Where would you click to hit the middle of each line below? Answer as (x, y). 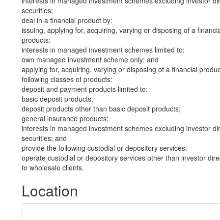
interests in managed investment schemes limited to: (103, 50)
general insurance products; (65, 118)
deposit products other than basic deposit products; (101, 109)
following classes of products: (67, 79)
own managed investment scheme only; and (90, 59)
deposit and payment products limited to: (85, 89)
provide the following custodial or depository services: (104, 148)
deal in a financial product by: (67, 20)
